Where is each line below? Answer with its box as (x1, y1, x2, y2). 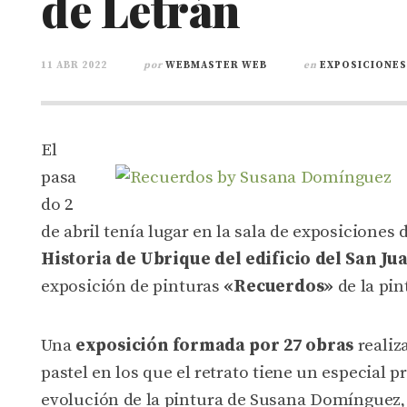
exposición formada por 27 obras (74, 335, 354, 356)
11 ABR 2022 (41, 59, 107, 72)
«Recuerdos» (223, 276, 334, 297)
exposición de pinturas (41, 276, 224, 297)
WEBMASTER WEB (165, 59, 267, 72)
